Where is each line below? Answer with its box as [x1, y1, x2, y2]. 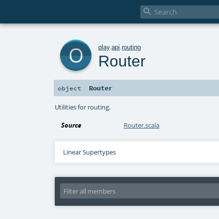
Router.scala [124, 121, 160, 130]
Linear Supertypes [63, 148, 116, 157]
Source [61, 121, 82, 130]
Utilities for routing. [55, 102, 111, 111]
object [58, 84, 81, 92]
